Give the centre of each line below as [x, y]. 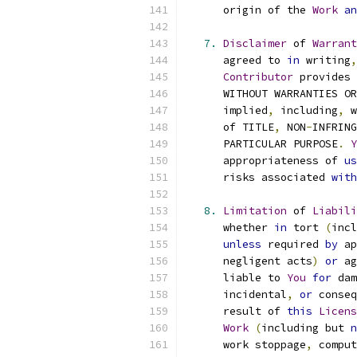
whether [229, 228]
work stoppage [245, 345]
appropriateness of [265, 161]
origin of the [249, 10]
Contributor [258, 77]
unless [242, 244]
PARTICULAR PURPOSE [261, 144]
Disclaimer [255, 43]
